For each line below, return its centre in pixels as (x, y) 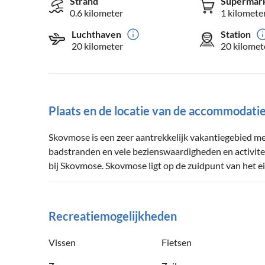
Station (235, 34)
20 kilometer (97, 46)
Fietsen (177, 243)
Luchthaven (96, 34)
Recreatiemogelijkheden (113, 216)
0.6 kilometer (96, 13)
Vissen (62, 243)
